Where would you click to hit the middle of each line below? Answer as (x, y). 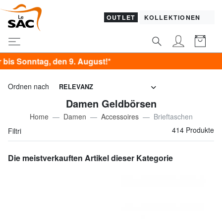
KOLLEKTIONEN (173, 18)
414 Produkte (193, 130)
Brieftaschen (173, 116)
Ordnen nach (28, 86)
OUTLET (121, 18)
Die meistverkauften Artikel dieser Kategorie (90, 158)
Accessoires (120, 116)
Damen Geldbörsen (111, 103)
